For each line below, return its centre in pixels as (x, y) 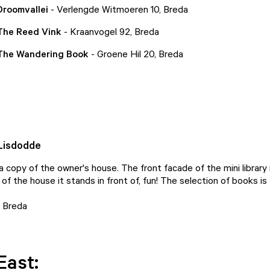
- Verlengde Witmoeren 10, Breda (118, 9)
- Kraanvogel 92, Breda (110, 31)
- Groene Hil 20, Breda (136, 54)
